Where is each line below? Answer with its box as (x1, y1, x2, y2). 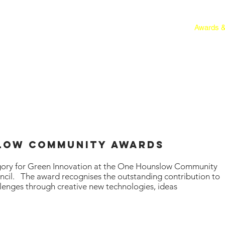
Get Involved (39, 23, 80, 32)
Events (95, 23, 119, 32)
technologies (106, 181, 154, 191)
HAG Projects (134, 23, 179, 32)
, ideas (154, 181, 177, 191)
